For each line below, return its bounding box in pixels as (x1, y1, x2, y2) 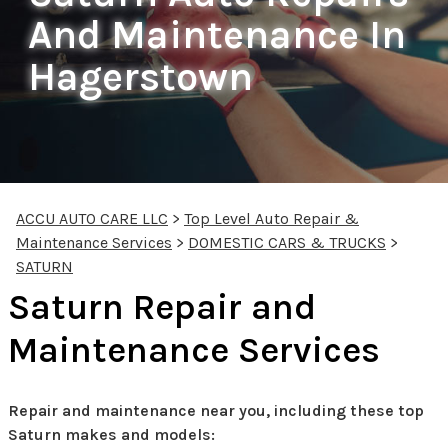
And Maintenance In (28, 10, 406, 58)
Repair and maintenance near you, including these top (8, 400, 424, 420)
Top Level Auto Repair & (184, 208, 359, 228)
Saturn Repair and (8, 285, 316, 328)
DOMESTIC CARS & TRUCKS (188, 232, 386, 252)
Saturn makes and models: (8, 424, 215, 444)
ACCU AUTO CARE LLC (16, 208, 168, 228)
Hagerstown (28, 52, 253, 100)
